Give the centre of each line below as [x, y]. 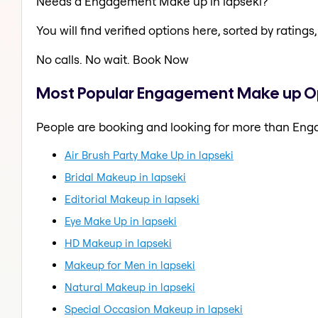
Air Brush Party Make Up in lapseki [149, 155]
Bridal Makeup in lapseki [125, 177]
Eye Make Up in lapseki [121, 221]
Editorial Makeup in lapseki [132, 199]
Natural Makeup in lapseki [130, 287]
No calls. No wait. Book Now [113, 60]
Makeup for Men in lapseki [130, 265]
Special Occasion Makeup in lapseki [154, 309]
